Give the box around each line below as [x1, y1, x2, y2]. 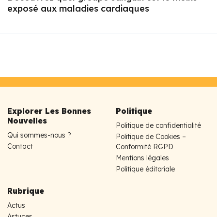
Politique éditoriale [116, 164, 175, 173]
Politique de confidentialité [116, 121, 201, 130]
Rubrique [7, 186, 44, 196]
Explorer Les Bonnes [7, 106, 91, 116]
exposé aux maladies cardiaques [7, 2, 149, 14]
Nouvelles [7, 115, 47, 125]
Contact [7, 141, 33, 151]
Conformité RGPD [116, 142, 173, 151]
